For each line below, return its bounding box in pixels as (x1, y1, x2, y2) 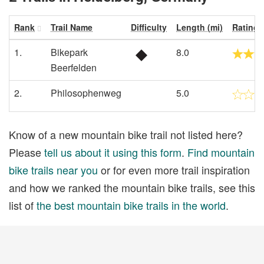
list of (9, 197, 37, 213)
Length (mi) (176, 21, 223, 33)
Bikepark (51, 45, 88, 59)
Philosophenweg (51, 86, 121, 100)
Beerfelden (51, 61, 97, 74)
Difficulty (131, 21, 167, 33)
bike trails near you (9, 161, 98, 177)
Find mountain (187, 144, 255, 160)
